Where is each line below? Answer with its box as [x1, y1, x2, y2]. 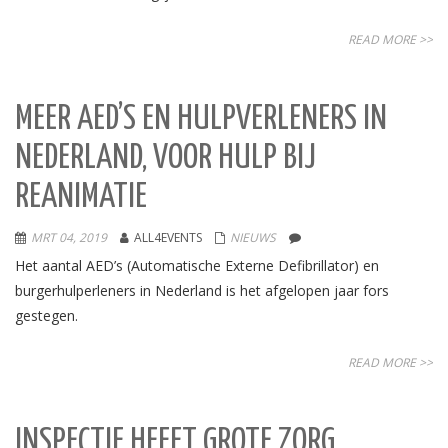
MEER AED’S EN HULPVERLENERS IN [15, 103, 387, 136]
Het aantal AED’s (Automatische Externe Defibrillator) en [15, 256, 379, 275]
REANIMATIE [15, 181, 147, 214]
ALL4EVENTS [134, 229, 202, 246]
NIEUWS [230, 229, 276, 246]
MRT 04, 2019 [31, 229, 107, 246]
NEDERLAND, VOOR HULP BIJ [15, 142, 316, 175]
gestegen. [15, 306, 78, 325]
